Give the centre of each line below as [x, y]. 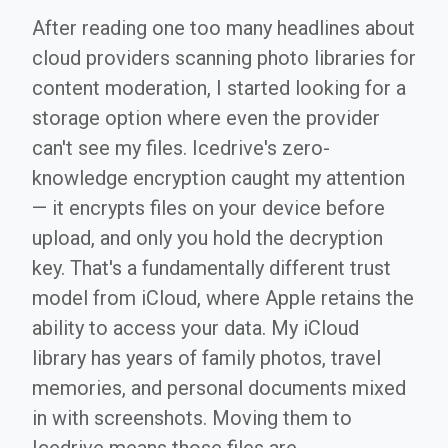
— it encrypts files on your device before [208, 208]
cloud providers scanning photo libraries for [224, 58]
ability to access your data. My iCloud [195, 328]
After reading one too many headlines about [223, 28]
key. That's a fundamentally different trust [211, 268]
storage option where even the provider [206, 118]
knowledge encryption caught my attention [218, 178]
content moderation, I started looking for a [219, 88]
